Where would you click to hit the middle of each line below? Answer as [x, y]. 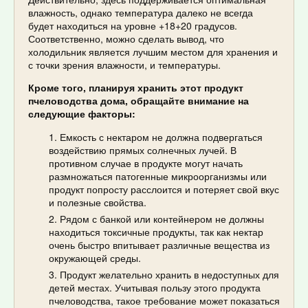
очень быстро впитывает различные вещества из [159, 245]
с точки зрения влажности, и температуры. [124, 65]
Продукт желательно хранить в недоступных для [169, 275]
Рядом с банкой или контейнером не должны [162, 219]
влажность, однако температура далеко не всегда [141, 13]
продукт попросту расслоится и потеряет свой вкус [164, 189]
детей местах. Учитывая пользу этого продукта [155, 288]
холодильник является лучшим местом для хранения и [153, 52]
